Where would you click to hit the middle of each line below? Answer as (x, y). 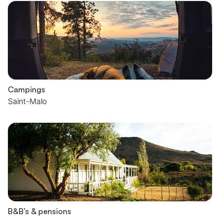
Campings (27, 89)
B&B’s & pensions (40, 211)
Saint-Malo (28, 101)
